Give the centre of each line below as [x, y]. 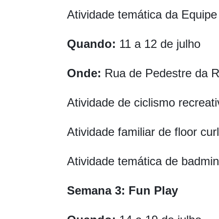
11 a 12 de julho [158, 44]
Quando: [91, 44]
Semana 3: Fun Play [122, 191]
